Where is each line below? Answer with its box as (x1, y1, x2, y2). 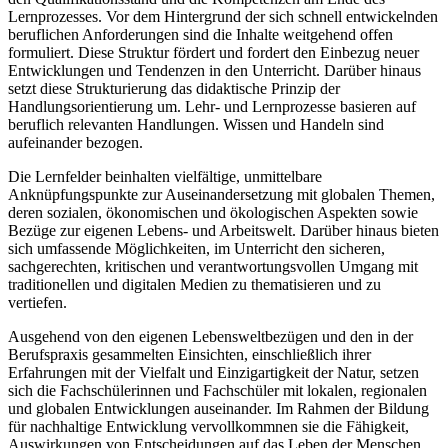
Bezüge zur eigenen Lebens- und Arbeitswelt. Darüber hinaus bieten (8, 222, 439, 240)
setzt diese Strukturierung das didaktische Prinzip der (8, 80, 340, 98)
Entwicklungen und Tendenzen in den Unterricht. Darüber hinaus (8, 62, 421, 80)
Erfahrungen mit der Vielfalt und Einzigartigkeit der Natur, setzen (8, 364, 419, 382)
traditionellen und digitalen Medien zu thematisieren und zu (8, 276, 381, 294)
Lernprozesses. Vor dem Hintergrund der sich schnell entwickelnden (8, 8, 438, 26)
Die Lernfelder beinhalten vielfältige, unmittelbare (8, 168, 322, 186)
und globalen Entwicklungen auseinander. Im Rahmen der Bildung (8, 400, 429, 418)
